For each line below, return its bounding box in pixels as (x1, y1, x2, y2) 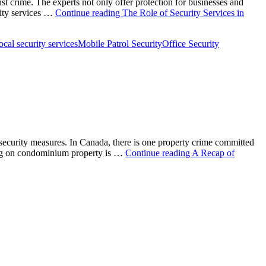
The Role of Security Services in (122, 8, 244, 18)
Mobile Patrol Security (78, 39, 162, 49)
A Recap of (192, 147, 235, 158)
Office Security (162, 39, 219, 49)
